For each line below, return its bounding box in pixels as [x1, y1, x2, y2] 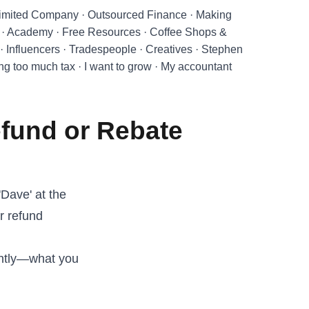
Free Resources [62, 26, 141, 39]
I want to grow [84, 60, 152, 73]
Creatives [146, 43, 193, 56]
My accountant [161, 60, 232, 73]
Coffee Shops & [150, 26, 228, 39]
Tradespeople [69, 43, 137, 56]
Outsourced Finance [88, 8, 188, 21]
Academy [7, 26, 54, 39]
